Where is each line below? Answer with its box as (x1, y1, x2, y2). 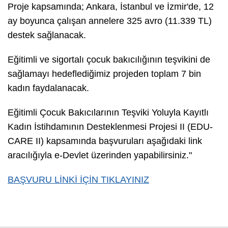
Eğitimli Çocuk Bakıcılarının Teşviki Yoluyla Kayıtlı (8, 107, 209, 118)
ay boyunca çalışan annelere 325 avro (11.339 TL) (8, 16, 212, 26)
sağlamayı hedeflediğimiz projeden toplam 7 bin (8, 69, 201, 79)
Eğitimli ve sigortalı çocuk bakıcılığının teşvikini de (8, 54, 210, 65)
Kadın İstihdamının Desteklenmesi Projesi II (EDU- (8, 122, 213, 132)
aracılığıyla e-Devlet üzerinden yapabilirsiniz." (8, 150, 192, 161)
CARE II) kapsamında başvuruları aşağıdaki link (8, 136, 202, 147)
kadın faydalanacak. (8, 83, 89, 94)
